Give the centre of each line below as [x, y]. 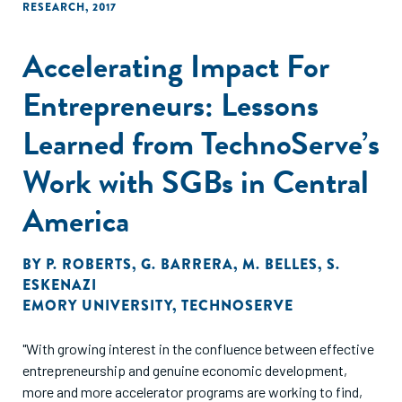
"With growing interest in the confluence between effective [198, 349]
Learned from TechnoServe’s [201, 143]
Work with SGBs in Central [196, 182]
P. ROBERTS [89, 264]
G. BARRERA [187, 264]
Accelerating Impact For [176, 66]
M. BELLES [280, 264]
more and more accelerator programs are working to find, [192, 392]
